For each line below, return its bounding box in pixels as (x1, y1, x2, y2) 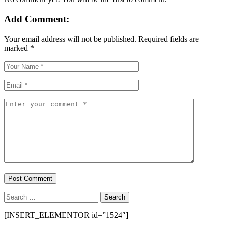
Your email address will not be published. (4, 34, 136, 43)
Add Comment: (4, 13, 69, 24)
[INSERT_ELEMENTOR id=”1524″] (4, 210, 128, 219)
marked (4, 43, 30, 52)
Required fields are (138, 34, 199, 43)
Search (4, 191, 25, 200)
